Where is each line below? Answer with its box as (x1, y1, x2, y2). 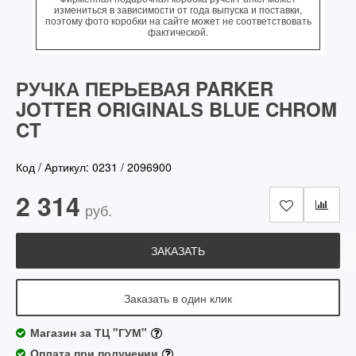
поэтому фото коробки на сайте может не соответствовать (44, 14, 311, 27)
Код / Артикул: (16, 159, 92, 175)
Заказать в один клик (124, 290, 232, 306)
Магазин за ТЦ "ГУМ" (30, 324, 147, 340)
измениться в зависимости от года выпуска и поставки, (54, 2, 302, 16)
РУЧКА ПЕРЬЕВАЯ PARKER (16, 75, 273, 102)
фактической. (148, 25, 208, 38)
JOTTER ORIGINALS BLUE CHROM (16, 95, 337, 122)
